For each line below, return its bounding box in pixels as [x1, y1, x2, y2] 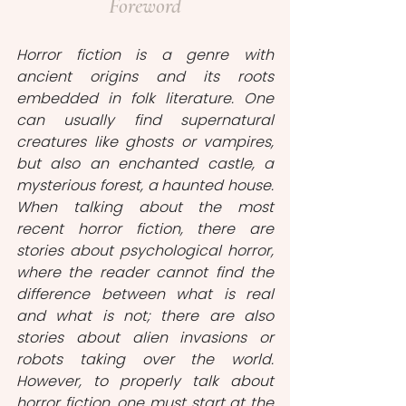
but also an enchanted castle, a [16, 153, 274, 174]
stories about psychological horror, [16, 240, 274, 261]
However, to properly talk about [16, 371, 274, 391]
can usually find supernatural [16, 110, 274, 130]
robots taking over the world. [16, 349, 274, 370]
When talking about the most [16, 197, 274, 217]
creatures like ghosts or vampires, [16, 131, 274, 152]
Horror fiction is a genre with [16, 44, 274, 65]
